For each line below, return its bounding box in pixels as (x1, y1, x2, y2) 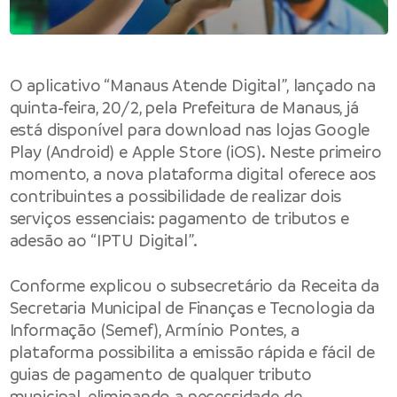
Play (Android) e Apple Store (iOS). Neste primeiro (9, 140, 382, 163)
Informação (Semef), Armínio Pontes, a (9, 319, 300, 342)
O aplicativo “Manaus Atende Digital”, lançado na (9, 74, 376, 97)
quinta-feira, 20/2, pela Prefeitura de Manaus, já (9, 96, 359, 119)
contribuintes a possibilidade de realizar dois (9, 184, 342, 207)
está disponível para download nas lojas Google (9, 118, 370, 141)
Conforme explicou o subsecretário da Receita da (9, 275, 380, 298)
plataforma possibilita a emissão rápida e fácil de (9, 341, 375, 364)
